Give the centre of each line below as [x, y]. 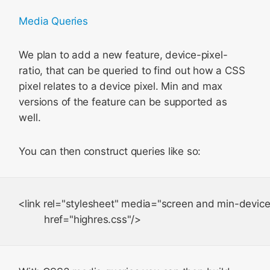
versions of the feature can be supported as [123, 102]
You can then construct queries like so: [110, 151]
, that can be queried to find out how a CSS [143, 71]
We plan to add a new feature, [92, 55]
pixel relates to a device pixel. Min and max [121, 86]
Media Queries [53, 21]
